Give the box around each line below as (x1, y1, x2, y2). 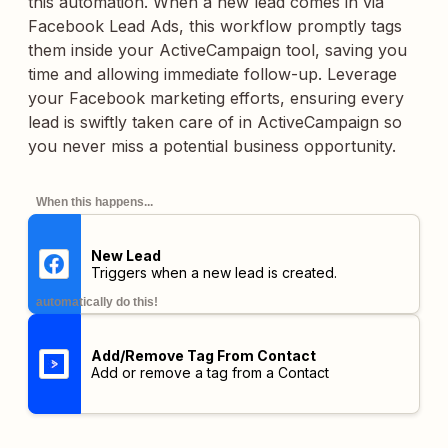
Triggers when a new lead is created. (90, 264, 337, 281)
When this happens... (36, 195, 153, 209)
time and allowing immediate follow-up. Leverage (28, 64, 397, 84)
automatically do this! (36, 295, 158, 309)
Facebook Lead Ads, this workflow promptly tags (28, 16, 402, 36)
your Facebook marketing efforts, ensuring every (28, 88, 404, 108)
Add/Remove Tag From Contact (90, 347, 316, 364)
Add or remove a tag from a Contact (90, 364, 329, 381)
